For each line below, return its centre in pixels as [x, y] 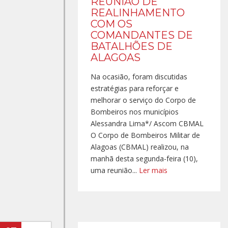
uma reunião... [115, 170]
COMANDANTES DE [142, 35]
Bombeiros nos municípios [135, 112]
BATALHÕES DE [132, 46]
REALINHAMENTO [138, 13]
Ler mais [153, 170]
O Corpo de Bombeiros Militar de [145, 135]
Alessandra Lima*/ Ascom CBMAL [147, 123]
